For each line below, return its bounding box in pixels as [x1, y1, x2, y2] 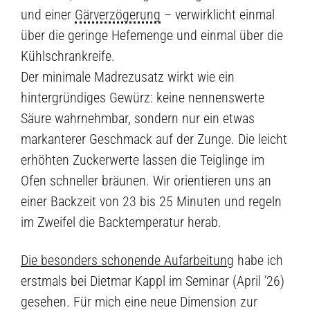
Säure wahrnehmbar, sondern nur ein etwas [21, 110, 255, 127]
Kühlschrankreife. [21, 48, 115, 65]
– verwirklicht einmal [161, 6, 275, 24]
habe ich [234, 251, 283, 268]
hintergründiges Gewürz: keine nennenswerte [21, 89, 264, 107]
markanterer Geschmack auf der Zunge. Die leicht [21, 131, 287, 148]
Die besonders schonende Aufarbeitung [21, 251, 234, 268]
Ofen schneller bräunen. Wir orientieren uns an [21, 172, 271, 190]
